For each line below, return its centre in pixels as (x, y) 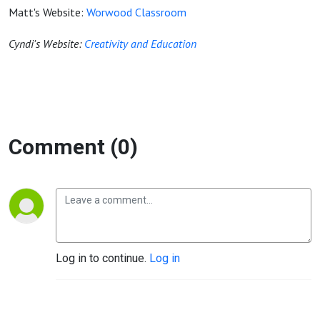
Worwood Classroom (136, 12)
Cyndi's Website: (46, 44)
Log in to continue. (102, 258)
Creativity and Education (140, 44)
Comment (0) (73, 147)
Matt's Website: (47, 12)
